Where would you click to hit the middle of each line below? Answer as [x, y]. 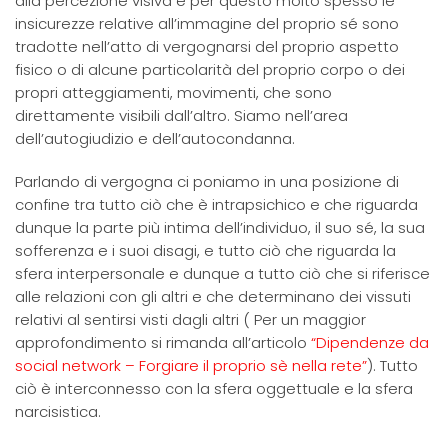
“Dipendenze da [370, 342]
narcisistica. [58, 411]
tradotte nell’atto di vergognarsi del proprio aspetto [207, 46]
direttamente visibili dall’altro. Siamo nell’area [181, 115]
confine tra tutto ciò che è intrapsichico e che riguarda [216, 204]
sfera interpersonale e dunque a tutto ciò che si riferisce [222, 273]
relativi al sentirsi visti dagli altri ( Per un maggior [190, 319]
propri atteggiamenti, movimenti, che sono [173, 92]
